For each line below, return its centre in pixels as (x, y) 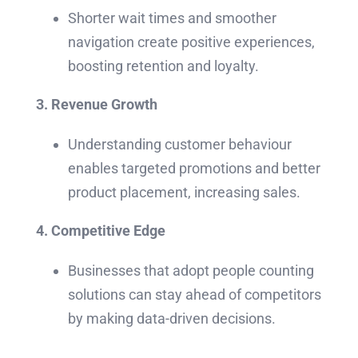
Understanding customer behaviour (179, 145)
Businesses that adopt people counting (191, 271)
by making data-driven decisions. (171, 319)
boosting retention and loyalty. (163, 66)
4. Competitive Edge (100, 231)
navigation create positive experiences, (191, 42)
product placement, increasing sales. (184, 193)
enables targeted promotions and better (194, 169)
